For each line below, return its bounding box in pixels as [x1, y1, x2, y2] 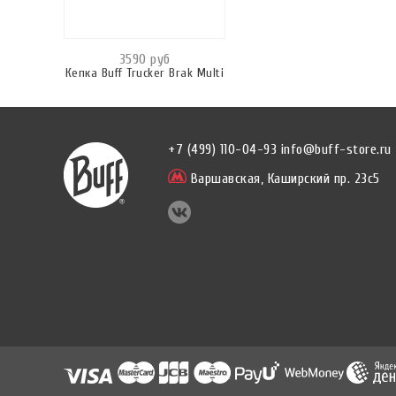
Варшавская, [187, 170, 263, 187]
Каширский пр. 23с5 [263, 170, 380, 187]
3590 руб [118, 50, 171, 67]
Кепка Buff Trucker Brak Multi [65, 65, 225, 80]
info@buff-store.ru [280, 141, 392, 157]
